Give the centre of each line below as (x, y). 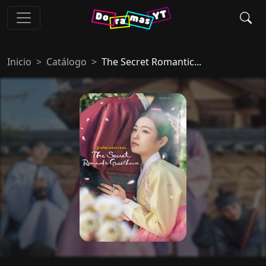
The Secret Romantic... (151, 62)
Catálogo (66, 62)
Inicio (19, 62)
